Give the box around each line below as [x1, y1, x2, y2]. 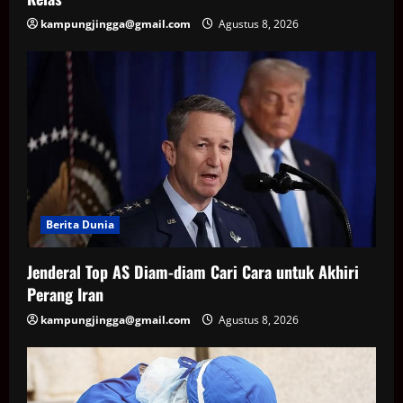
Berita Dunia [46, 217, 115, 233]
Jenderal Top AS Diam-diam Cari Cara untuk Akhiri [27, 260, 359, 284]
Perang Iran [27, 282, 103, 307]
